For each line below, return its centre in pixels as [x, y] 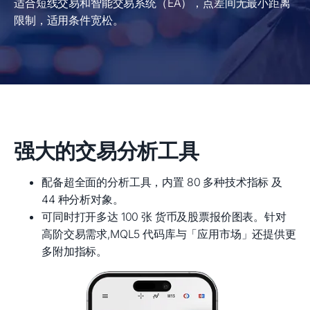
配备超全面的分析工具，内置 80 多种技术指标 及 [162, 182]
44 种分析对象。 [83, 199]
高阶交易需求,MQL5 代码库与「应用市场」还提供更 [169, 234]
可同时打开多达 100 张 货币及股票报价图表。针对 [164, 217]
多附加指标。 [75, 251]
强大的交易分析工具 [107, 151]
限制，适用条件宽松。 [69, 20]
